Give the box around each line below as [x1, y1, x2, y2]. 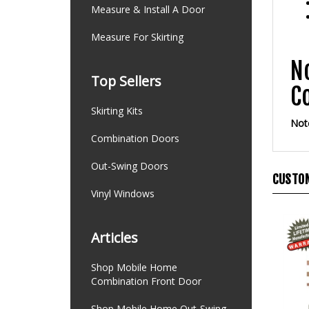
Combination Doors [91, 132, 179, 145]
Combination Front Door [91, 275, 201, 288]
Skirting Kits [91, 104, 143, 117]
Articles [91, 228, 138, 247]
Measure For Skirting [91, 30, 183, 43]
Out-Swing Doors [91, 159, 168, 172]
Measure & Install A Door [91, 3, 205, 16]
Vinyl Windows [91, 187, 154, 200]
